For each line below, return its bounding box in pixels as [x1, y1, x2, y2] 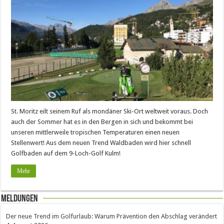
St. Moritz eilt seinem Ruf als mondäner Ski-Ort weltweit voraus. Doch [11, 107, 208, 115]
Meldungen [1, 193, 38, 204]
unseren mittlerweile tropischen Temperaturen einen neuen [11, 128, 180, 136]
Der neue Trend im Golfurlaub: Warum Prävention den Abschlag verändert [6, 212, 217, 220]
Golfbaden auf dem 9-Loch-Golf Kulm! [11, 149, 121, 157]
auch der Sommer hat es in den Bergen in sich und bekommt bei [11, 117, 193, 125]
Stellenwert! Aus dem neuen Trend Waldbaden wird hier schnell [11, 138, 191, 146]
